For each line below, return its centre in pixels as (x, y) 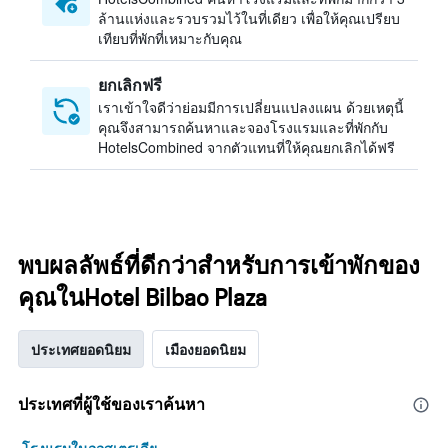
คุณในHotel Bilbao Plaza (142, 297)
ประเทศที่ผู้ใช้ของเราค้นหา (111, 404)
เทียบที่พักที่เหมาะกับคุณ (170, 38)
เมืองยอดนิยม (205, 349)
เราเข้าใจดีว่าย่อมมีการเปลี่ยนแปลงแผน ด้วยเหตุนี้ (251, 107)
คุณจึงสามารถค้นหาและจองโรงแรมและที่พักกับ (243, 127)
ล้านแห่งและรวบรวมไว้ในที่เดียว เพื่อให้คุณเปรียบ (249, 18)
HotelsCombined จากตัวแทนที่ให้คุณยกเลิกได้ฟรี (246, 147)
